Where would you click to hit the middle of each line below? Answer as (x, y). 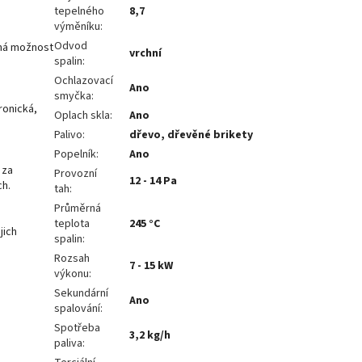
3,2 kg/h (150, 336)
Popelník (76, 155)
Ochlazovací (84, 81)
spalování (78, 309)
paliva (69, 344)
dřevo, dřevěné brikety (192, 135)
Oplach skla (82, 116)
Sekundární (82, 294)
